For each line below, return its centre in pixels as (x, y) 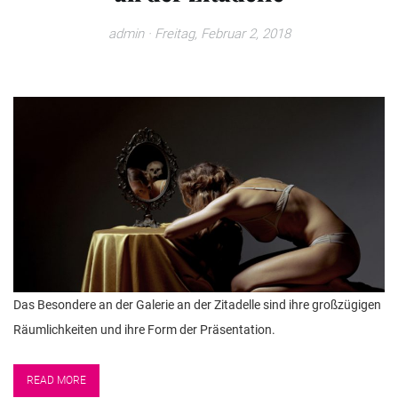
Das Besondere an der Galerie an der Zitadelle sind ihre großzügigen (197, 304)
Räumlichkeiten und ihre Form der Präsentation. (144, 329)
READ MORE (56, 380)
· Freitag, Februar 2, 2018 (217, 33)
